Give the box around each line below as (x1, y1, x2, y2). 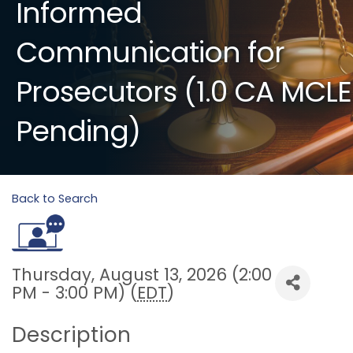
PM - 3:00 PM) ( (12, 281, 137, 304)
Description (12, 320, 131, 349)
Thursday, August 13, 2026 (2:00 (12, 262, 272, 286)
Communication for (16, 32, 284, 72)
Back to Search (12, 190, 98, 206)
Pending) (16, 110, 140, 151)
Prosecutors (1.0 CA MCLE (16, 71, 351, 112)
